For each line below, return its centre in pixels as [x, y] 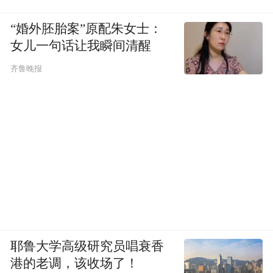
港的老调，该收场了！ [75, 263]
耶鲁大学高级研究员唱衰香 [87, 246]
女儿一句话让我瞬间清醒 [81, 46]
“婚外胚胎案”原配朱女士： [87, 29]
